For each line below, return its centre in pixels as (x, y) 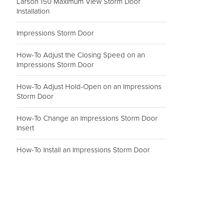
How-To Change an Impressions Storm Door (87, 118)
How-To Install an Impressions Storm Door (83, 150)
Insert (25, 128)
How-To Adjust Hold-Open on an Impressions (89, 87)
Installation (33, 11)
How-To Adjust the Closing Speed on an (81, 55)
